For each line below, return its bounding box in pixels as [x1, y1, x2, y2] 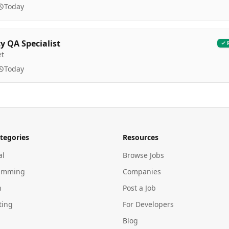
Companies [123, 167, 161, 176]
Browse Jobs [123, 150, 164, 160]
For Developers [123, 199, 174, 209]
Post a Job [123, 183, 156, 193]
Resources [123, 132, 158, 142]
